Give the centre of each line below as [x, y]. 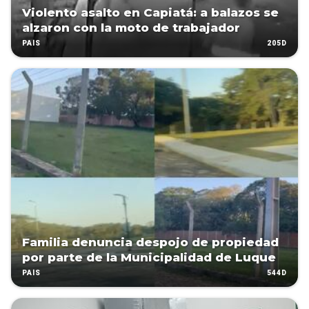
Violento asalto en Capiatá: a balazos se [150, 13]
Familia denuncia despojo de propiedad [150, 242]
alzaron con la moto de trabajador [131, 28]
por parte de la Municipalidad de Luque [149, 258]
